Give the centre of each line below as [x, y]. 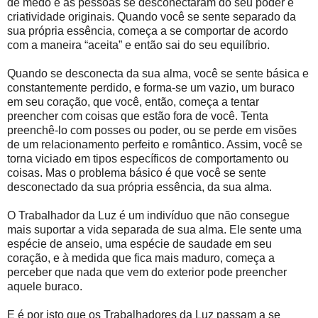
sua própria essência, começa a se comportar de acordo [148, 31]
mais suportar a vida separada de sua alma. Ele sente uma [154, 230]
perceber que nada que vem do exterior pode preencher [147, 273]
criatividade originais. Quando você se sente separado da [152, 17]
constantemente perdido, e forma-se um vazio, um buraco [151, 88]
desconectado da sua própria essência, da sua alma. [139, 187]
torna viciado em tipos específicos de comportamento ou [148, 159]
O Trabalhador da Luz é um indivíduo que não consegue [148, 216]
